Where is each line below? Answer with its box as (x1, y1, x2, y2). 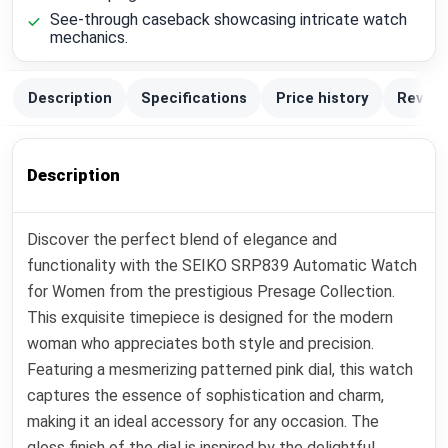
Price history (275, 89, 368, 108)
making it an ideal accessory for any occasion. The (27, 411, 380, 431)
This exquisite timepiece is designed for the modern (27, 307, 394, 327)
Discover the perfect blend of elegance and (27, 229, 338, 249)
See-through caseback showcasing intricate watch (49, 9, 407, 29)
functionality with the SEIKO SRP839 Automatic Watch (27, 255, 418, 275)
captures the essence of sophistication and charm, (27, 385, 385, 405)
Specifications (140, 89, 247, 108)
